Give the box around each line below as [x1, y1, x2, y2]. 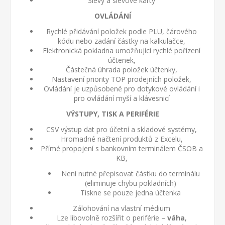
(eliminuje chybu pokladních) [85, 178, 176, 188]
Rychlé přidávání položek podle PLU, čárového [46, 27, 197, 36]
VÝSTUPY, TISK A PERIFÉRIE [66, 109, 159, 119]
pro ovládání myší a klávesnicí [73, 93, 170, 103]
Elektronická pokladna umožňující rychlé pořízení [43, 46, 200, 55]
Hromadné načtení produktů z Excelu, [60, 134, 183, 144]
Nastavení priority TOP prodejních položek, [52, 74, 191, 84]
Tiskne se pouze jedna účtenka [80, 188, 181, 197]
